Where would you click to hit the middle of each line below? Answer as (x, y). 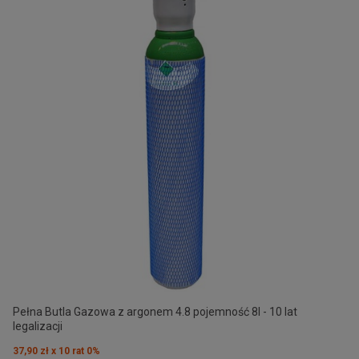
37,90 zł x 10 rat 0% (56, 351)
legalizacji (38, 326)
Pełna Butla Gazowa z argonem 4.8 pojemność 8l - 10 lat (155, 311)
